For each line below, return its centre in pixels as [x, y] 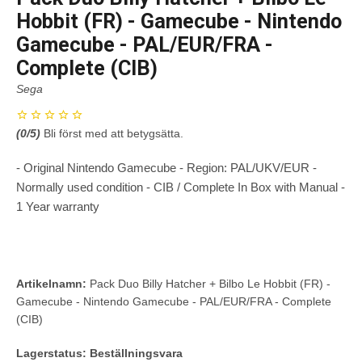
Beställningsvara [136, 354]
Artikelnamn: [51, 284]
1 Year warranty [58, 207]
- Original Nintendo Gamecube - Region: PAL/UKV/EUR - [166, 168]
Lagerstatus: [51, 354]
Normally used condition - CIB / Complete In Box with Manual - [181, 187]
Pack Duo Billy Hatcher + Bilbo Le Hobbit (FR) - [208, 284]
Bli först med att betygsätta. [114, 134]
